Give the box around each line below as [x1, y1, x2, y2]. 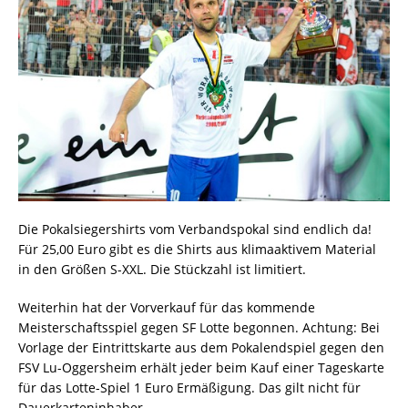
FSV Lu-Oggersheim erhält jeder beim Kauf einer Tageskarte [18, 358, 384, 376]
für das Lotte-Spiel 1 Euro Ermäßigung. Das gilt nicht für [18, 378, 361, 396]
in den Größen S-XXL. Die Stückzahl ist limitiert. [18, 260, 306, 278]
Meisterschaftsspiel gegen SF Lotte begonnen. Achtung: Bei [18, 318, 380, 336]
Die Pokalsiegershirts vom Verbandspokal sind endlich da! [18, 219, 372, 238]
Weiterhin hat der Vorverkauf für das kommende [18, 298, 315, 316]
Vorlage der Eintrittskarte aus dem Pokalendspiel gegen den [18, 338, 384, 356]
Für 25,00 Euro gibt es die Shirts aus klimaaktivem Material [18, 240, 376, 258]
